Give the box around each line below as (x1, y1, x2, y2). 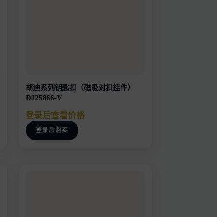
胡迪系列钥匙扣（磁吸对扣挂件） (25, 83, 135, 92)
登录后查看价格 (25, 111, 85, 121)
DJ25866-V (25, 93, 62, 102)
